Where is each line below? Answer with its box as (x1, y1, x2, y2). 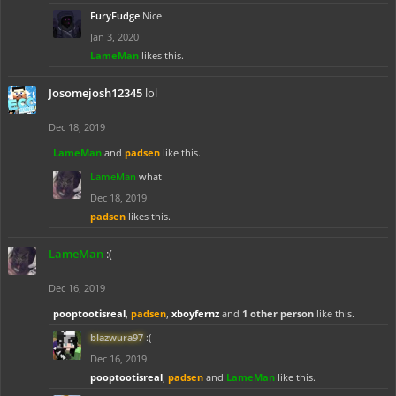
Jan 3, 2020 (90, 30, 139, 43)
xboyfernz (171, 307, 219, 320)
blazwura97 (90, 331, 143, 344)
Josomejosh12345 (49, 85, 142, 101)
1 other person (242, 307, 314, 320)
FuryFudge (90, 9, 140, 22)
